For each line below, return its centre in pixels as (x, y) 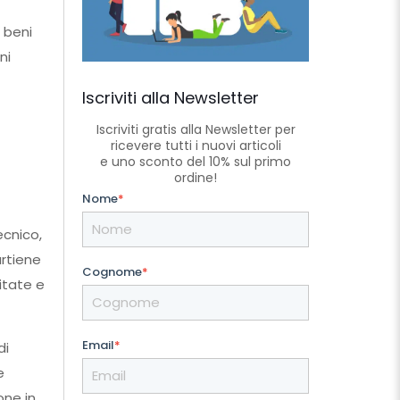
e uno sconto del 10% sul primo (196, 161)
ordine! (196, 177)
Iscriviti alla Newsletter (171, 97)
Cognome (112, 271)
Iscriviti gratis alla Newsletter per (196, 129)
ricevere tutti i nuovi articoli (196, 145)
